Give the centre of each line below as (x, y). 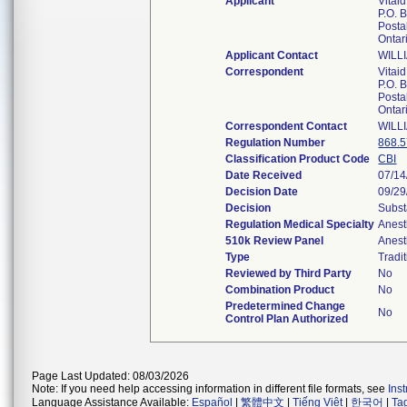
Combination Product (280, 290)
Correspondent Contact (287, 126)
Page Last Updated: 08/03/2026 (110, 376)
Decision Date (262, 192)
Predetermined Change (286, 306)
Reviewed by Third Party (289, 273)
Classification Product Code (298, 159)
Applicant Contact (272, 55)
